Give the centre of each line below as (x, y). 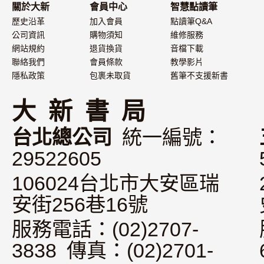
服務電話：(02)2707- (105, 229)
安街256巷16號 (80, 204)
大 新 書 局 (79, 111)
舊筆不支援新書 (199, 75)
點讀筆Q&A (191, 21)
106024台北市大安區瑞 (115, 183)
